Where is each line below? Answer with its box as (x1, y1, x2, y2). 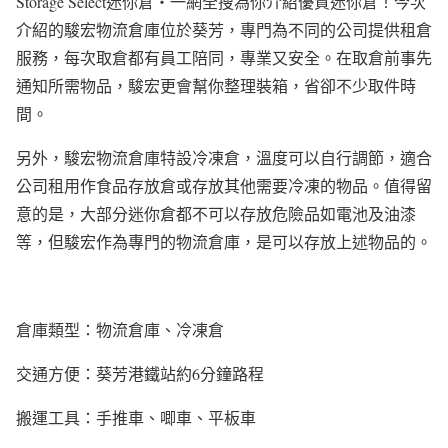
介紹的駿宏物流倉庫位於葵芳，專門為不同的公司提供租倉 (16, 19, 432, 41)
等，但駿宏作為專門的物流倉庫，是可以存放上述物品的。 (16, 231, 432, 253)
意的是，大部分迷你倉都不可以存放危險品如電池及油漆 (16, 203, 416, 225)
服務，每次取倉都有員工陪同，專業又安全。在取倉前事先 (16, 47, 432, 69)
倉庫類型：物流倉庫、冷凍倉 (16, 319, 224, 341)
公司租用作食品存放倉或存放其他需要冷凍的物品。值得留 (16, 175, 432, 197)
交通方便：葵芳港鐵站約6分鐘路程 (16, 363, 264, 385)
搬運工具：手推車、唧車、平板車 (16, 407, 256, 429)
